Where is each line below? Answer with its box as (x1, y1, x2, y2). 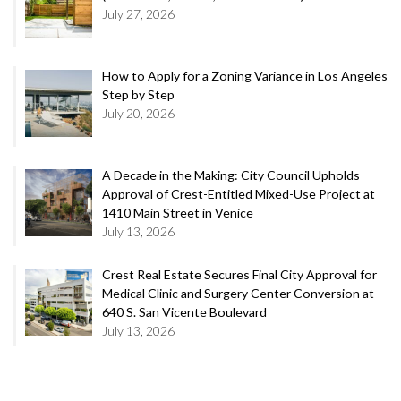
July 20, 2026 (101, 106, 175, 122)
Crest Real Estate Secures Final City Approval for (101, 266, 377, 282)
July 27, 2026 (101, 6, 175, 22)
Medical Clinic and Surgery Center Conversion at (101, 285, 374, 301)
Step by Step (101, 87, 175, 103)
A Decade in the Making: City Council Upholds (101, 166, 360, 183)
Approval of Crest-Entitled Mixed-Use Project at (101, 185, 375, 201)
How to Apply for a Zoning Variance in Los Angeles (101, 68, 388, 84)
